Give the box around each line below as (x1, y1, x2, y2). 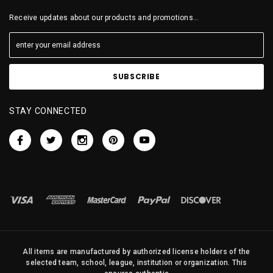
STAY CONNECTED (9, 105, 87, 116)
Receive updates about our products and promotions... (9, 13, 199, 22)
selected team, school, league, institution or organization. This (26, 258, 247, 267)
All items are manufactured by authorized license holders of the (23, 247, 250, 256)
